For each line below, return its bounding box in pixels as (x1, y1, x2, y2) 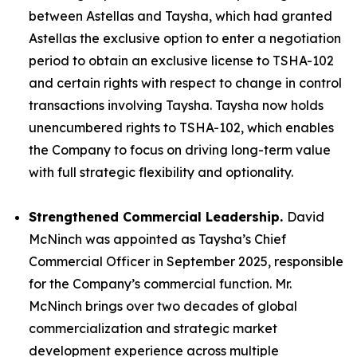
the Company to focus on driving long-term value (29, 141, 331, 158)
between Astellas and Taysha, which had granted (29, 7, 332, 24)
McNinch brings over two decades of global (29, 297, 297, 314)
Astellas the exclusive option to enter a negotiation (29, 29, 341, 46)
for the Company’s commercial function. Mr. (29, 275, 292, 292)
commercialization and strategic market (29, 320, 277, 336)
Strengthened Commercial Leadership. (29, 208, 287, 225)
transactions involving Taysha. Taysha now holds (29, 96, 324, 113)
